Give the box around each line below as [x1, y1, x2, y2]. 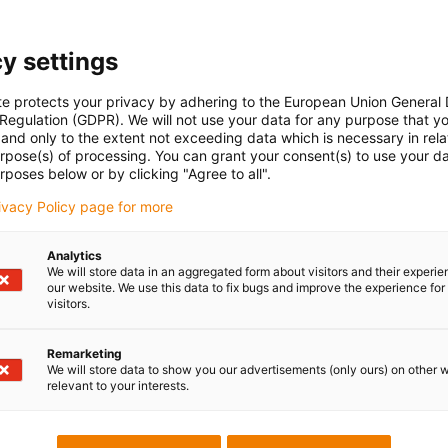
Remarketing [47, 345, 122, 361]
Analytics [47, 247, 102, 263]
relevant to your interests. [47, 377, 189, 393]
